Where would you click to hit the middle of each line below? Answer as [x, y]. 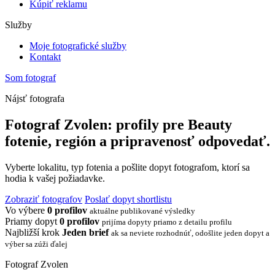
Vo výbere [25, 210]
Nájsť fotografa [35, 99]
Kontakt [45, 57]
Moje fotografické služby [78, 46]
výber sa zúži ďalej [36, 244]
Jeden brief [85, 232]
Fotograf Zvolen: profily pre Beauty [118, 124]
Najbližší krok [32, 232]
